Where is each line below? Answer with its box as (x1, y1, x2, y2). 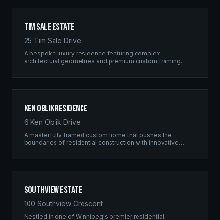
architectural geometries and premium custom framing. (24, 57, 182, 65)
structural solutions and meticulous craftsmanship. (24, 147, 168, 154)
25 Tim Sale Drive (24, 36, 81, 45)
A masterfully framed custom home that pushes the (24, 131, 172, 138)
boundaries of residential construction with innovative (24, 139, 179, 146)
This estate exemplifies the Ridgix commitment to (24, 65, 169, 73)
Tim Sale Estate (24, 21, 75, 33)
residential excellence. (24, 73, 90, 81)
